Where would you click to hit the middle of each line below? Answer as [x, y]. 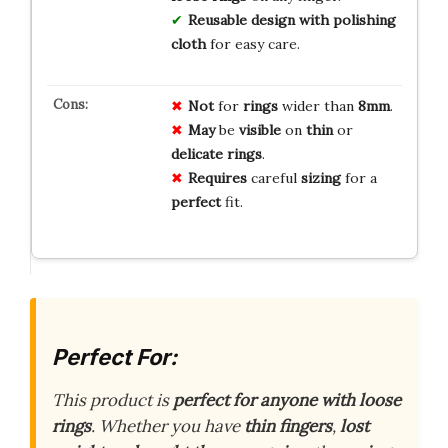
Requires [217, 177]
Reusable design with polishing [291, 19]
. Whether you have [167, 426]
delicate [196, 153]
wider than [317, 105]
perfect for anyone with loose [287, 400]
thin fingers [288, 426]
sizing [320, 177]
